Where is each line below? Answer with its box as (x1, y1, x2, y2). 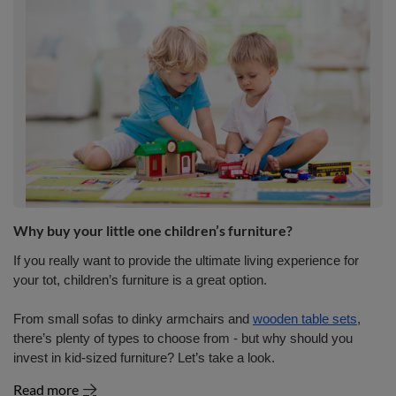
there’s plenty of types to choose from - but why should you (13, 331, 353, 346)
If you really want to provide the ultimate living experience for (13, 254, 359, 268)
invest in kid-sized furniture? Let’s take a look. (13, 351, 275, 365)
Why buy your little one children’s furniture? (13, 222, 293, 239)
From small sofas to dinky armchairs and (13, 312, 253, 326)
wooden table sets (253, 312, 357, 326)
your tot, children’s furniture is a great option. (13, 273, 270, 287)
